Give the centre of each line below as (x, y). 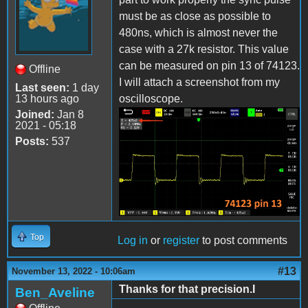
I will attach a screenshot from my (199, 82)
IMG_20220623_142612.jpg (211, 130)
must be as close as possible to (195, 16)
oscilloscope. (151, 98)
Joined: (35, 114)
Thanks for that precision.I (187, 289)
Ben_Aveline (55, 292)
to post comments (243, 240)
